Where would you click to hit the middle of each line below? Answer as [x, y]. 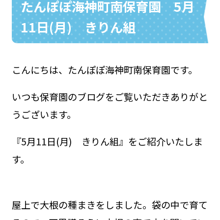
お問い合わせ [166, 45]
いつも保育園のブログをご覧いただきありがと [110, 96]
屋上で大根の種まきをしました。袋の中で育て [110, 205]
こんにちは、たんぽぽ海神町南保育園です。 [104, 69]
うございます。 [44, 114]
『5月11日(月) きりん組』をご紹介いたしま [107, 141]
